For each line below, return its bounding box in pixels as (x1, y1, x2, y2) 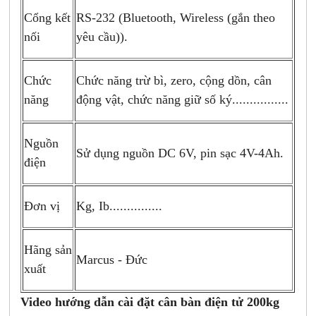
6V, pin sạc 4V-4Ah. (179, 145, 284, 160)
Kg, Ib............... (76, 198, 163, 213)
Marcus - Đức (76, 252, 148, 267)
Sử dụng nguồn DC (76, 145, 180, 160)
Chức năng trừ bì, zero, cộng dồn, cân (76, 73, 272, 87)
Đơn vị (24, 199, 61, 214)
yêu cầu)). (76, 29, 128, 44)
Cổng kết (24, 11, 71, 25)
